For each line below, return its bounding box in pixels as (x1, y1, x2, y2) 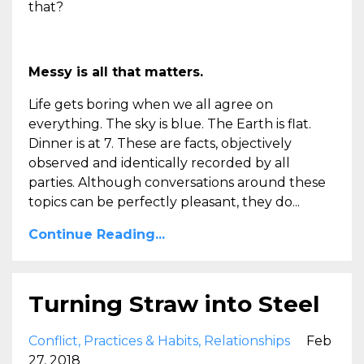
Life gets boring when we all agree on (28, 97, 273, 113)
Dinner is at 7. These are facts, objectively (28, 136, 292, 152)
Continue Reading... (28, 227, 165, 243)
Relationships (204, 333, 290, 349)
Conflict (28, 333, 78, 349)
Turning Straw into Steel (28, 290, 319, 318)
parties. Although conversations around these (28, 175, 326, 191)
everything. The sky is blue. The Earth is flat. (28, 116, 311, 132)
